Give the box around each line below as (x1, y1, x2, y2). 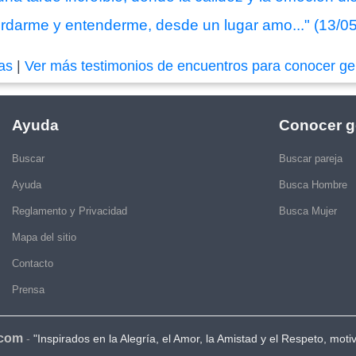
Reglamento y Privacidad (12, 205, 127, 218)
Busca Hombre (279, 179, 347, 192)
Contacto (12, 257, 53, 270)
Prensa (12, 284, 44, 296)
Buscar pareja (279, 153, 342, 165)
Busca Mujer (279, 205, 337, 218)
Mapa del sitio (12, 231, 76, 244)
